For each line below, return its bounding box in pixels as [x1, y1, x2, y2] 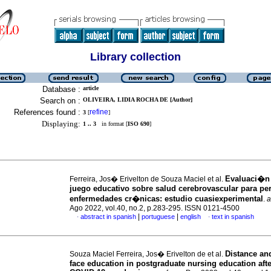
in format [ [96, 120, 128, 127]
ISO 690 [128, 120, 149, 127]
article [83, 85, 99, 91]
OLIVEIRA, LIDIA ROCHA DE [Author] [83, 96, 192, 103]
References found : [14, 108, 80, 117]
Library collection [90, 51, 181, 63]
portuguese [142, 213, 175, 220]
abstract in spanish [80, 213, 136, 220]
